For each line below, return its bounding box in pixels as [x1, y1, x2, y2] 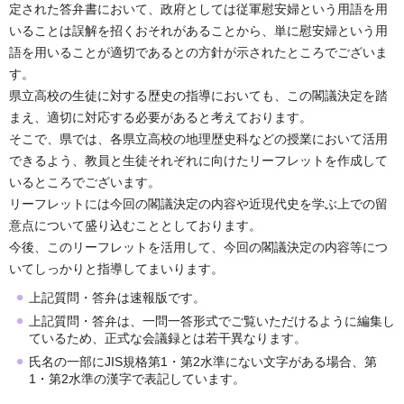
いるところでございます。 [9, 175, 161, 190]
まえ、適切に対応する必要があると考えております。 [9, 110, 312, 125]
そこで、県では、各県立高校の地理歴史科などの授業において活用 [9, 132, 388, 147]
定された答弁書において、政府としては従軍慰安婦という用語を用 [9, 2, 388, 17]
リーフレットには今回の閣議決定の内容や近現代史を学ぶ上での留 [9, 197, 388, 212]
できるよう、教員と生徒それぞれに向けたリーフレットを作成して [9, 153, 388, 169]
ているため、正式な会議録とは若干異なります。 [29, 331, 307, 346]
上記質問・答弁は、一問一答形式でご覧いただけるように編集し [29, 314, 395, 329]
